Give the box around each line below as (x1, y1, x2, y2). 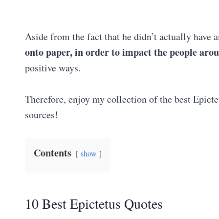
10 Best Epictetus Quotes (25, 194, 163, 213)
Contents (34, 145, 71, 160)
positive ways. (25, 61, 81, 74)
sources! (25, 108, 58, 121)
